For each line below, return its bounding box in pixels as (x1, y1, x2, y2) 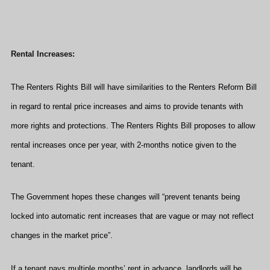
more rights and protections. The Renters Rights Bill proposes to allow (11, 121, 255, 130)
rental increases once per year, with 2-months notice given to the (11, 140, 236, 149)
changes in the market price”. (11, 231, 113, 240)
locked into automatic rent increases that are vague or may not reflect (11, 212, 254, 221)
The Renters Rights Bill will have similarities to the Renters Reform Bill (11, 82, 257, 92)
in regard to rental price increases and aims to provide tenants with (11, 101, 243, 111)
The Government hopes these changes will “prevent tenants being (11, 192, 240, 201)
